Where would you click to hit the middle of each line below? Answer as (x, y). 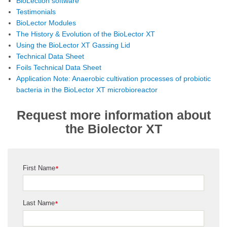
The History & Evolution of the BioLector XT (86, 34)
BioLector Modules (46, 23)
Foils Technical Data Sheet (59, 67)
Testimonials (36, 12)
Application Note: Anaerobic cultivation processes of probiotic (113, 79)
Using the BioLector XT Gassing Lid (73, 45)
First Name (39, 168)
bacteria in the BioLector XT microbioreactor (87, 90)
